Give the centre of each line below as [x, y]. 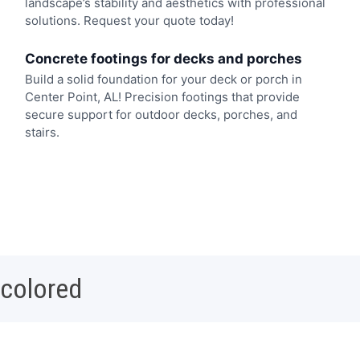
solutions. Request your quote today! [129, 21]
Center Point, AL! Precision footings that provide [162, 96]
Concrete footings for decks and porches [163, 58]
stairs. [42, 132]
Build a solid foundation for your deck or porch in [163, 79]
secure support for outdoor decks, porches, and [161, 114]
